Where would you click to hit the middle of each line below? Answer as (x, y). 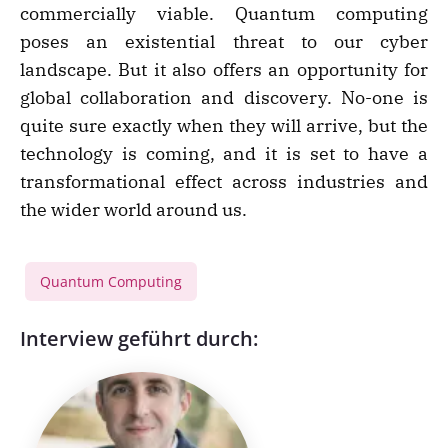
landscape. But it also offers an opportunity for (224, 70)
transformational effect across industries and (224, 182)
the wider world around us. (133, 210)
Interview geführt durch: (139, 339)
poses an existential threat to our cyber (224, 42)
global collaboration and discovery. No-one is (224, 98)
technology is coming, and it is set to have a (224, 154)
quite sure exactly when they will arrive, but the (224, 126)
